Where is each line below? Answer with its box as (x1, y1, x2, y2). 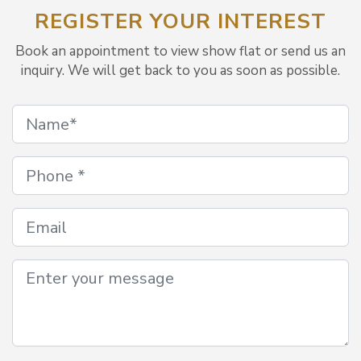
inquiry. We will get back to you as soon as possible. (21, 61, 340, 80)
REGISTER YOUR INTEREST (35, 7, 326, 35)
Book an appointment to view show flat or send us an (15, 42, 346, 60)
